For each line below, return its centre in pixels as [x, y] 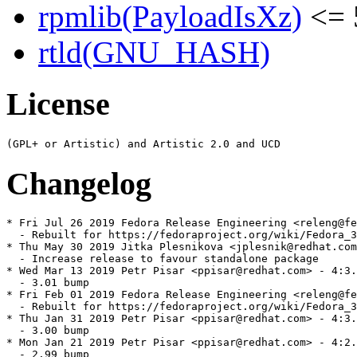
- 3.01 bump [48, 283]
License [58, 104]
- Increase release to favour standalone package [163, 259]
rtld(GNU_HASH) [154, 53]
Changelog [79, 183]
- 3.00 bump [48, 331]
